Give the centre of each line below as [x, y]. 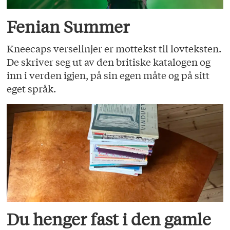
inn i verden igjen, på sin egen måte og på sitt [108, 75]
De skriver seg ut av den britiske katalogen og [109, 62]
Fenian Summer [68, 26]
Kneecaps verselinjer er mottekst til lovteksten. [114, 49]
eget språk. [32, 89]
